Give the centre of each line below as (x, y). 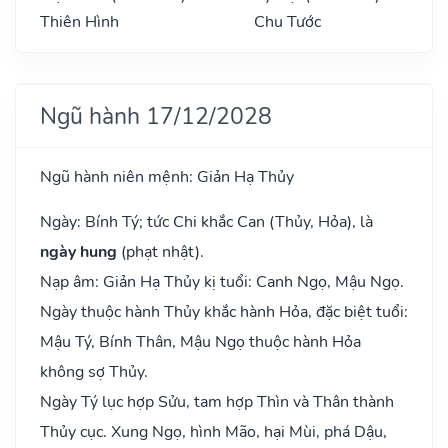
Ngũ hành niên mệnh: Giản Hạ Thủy (167, 176)
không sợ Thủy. (94, 371)
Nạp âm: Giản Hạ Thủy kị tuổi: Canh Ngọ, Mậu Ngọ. (222, 281)
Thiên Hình (79, 21)
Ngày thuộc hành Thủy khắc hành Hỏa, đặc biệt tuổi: (224, 311)
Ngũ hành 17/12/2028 (156, 115)
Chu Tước (287, 21)
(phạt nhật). (160, 251)
